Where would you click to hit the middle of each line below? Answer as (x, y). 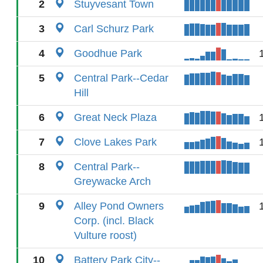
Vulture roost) (105, 235)
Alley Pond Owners (119, 206)
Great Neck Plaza (115, 117)
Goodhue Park (108, 53)
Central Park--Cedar (121, 78)
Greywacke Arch (112, 181)
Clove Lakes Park (115, 142)
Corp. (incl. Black (114, 221)
